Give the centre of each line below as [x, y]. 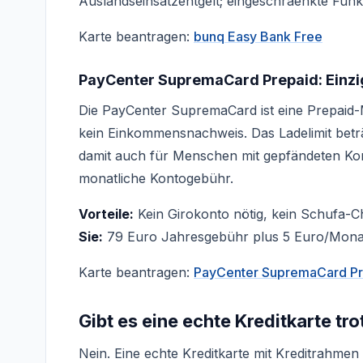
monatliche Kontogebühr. [156, 178]
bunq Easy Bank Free [258, 36]
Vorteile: [106, 214]
